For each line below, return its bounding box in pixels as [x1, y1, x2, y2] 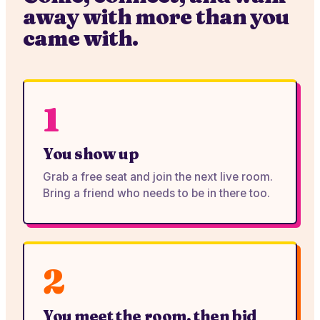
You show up [43, 144, 139, 163]
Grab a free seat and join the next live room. [43, 170, 273, 184]
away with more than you [23, 4, 289, 30]
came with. [23, 25, 139, 51]
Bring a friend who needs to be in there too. [43, 186, 270, 200]
